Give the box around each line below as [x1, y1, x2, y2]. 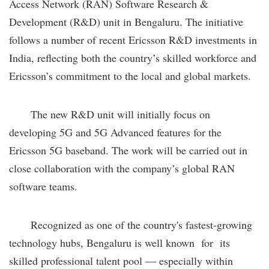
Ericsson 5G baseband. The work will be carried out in [9, 142, 247, 157]
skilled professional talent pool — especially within [9, 253, 233, 268]
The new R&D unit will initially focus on [9, 106, 210, 121]
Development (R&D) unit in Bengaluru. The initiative [9, 14, 243, 29]
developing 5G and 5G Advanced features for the [9, 124, 222, 139]
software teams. [9, 178, 77, 193]
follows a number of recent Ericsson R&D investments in [9, 32, 257, 47]
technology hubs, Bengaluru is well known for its [9, 235, 230, 250]
